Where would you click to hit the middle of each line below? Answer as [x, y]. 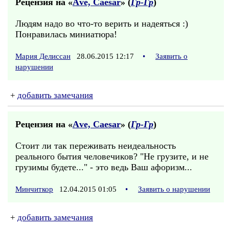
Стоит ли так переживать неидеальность [96, 146]
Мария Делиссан [43, 56]
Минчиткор [34, 189]
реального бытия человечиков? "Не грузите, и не [112, 156]
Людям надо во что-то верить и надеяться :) [102, 24]
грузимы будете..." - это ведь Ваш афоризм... [104, 167]
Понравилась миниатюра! [66, 34]
